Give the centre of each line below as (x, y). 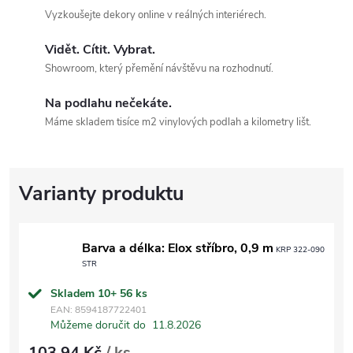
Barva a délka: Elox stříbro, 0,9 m (178, 248)
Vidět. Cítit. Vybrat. (100, 50)
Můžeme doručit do (98, 325)
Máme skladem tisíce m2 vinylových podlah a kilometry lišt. (178, 122)
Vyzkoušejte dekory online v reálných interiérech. (156, 15)
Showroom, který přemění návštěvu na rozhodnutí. (159, 69)
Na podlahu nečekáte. (108, 103)
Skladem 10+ (85, 294)
